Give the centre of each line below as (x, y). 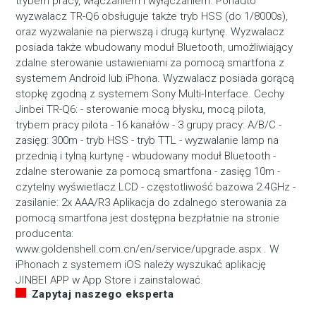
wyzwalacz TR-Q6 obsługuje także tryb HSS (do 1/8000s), (152, 17)
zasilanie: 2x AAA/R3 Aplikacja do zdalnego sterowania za (151, 203)
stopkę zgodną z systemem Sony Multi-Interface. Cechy (150, 94)
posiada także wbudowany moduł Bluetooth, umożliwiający (154, 48)
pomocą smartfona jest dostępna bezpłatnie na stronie (148, 218)
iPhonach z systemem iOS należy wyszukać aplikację (141, 265)
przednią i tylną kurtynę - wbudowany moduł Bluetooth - (146, 156)
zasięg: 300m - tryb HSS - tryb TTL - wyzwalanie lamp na (147, 141)
